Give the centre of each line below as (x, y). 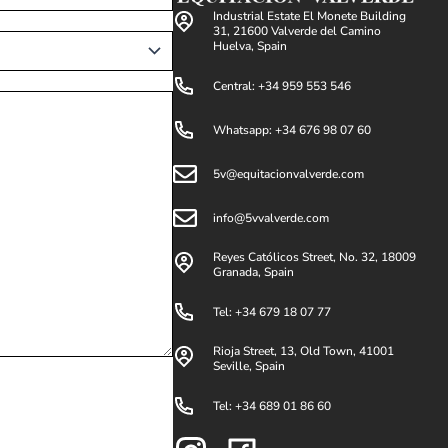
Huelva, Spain (250, 46)
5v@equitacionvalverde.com (288, 173)
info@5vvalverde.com (271, 217)
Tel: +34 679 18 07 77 (272, 311)
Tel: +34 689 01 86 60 (272, 405)
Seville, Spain (249, 366)
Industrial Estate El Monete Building (309, 16)
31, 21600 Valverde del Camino (297, 31)
